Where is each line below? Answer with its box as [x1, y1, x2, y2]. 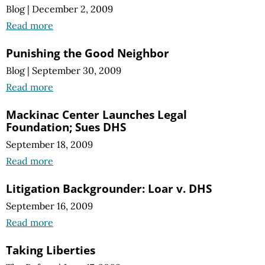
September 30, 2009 [32, 64, 121, 76]
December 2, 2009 [32, 2, 113, 15]
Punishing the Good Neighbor [6, 44, 169, 61]
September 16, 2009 [6, 200, 93, 212]
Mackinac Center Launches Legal [6, 106, 187, 122]
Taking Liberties [6, 242, 95, 258]
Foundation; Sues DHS [6, 118, 126, 135]
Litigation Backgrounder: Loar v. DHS [6, 180, 212, 197]
